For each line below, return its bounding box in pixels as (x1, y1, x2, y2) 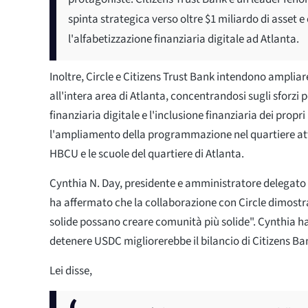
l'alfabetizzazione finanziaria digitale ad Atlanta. (68, 30, 299, 47)
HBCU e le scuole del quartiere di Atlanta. (49, 145, 244, 162)
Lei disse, (49, 262, 94, 279)
